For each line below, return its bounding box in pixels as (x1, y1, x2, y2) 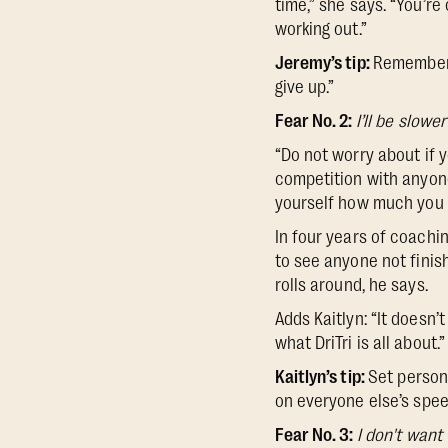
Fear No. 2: (274, 111, 356, 131)
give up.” (274, 77, 335, 97)
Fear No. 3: (274, 425, 357, 445)
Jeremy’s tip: (274, 53, 373, 73)
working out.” (274, 19, 367, 39)
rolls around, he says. (274, 275, 428, 295)
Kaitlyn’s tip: (274, 367, 368, 387)
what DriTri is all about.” (274, 333, 446, 353)
